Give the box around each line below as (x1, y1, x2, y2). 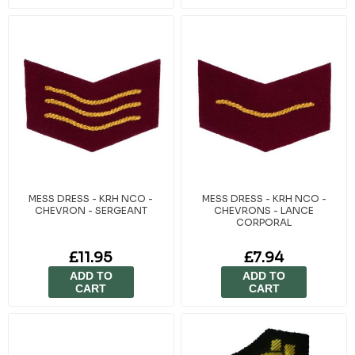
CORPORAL (236, 216, 292, 228)
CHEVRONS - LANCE (214, 204, 315, 216)
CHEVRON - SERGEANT (34, 204, 147, 216)
